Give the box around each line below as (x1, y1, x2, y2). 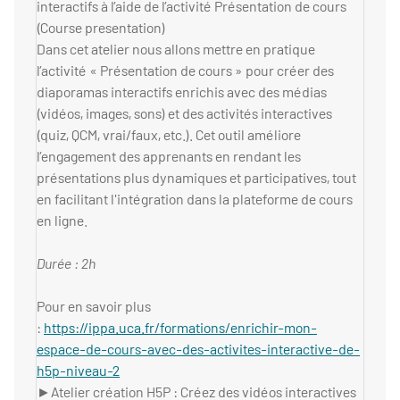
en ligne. (37, 212, 93, 229)
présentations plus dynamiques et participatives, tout (37, 169, 356, 187)
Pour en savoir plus (37, 297, 151, 315)
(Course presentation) (37, 19, 165, 37)
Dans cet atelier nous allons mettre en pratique (37, 40, 315, 58)
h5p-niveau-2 (37, 362, 120, 379)
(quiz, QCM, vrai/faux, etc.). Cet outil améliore (37, 126, 301, 144)
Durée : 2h (37, 254, 96, 272)
